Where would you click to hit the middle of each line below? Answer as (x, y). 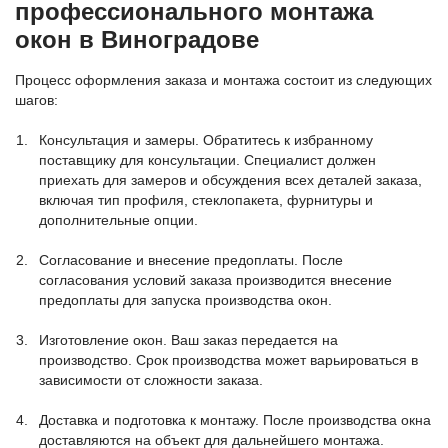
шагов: (36, 100)
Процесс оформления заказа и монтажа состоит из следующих (223, 80)
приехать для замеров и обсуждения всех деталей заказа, (230, 180)
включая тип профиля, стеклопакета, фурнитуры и (206, 200)
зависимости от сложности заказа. (151, 380)
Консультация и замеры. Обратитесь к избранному (206, 140)
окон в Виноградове (137, 39)
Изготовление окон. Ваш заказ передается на (188, 340)
